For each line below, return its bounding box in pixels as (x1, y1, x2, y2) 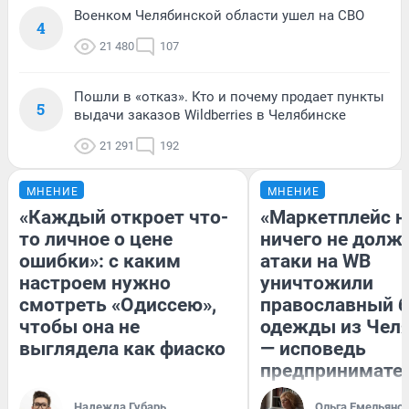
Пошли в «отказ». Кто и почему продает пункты (74, 89, 384, 106)
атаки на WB (260, 250, 371, 273)
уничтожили (260, 272, 373, 295)
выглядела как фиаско (19, 338, 225, 361)
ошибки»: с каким (19, 250, 181, 273)
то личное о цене (19, 228, 173, 251)
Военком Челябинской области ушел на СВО (74, 7, 364, 25)
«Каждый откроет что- (19, 206, 228, 229)
